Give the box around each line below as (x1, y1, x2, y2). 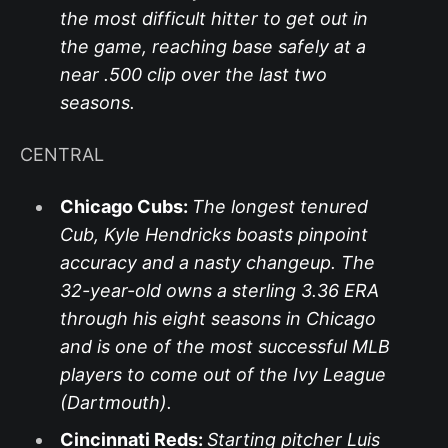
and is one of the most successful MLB (59, 336, 390, 358)
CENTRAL (20, 144, 104, 166)
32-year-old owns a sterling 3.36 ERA (59, 280, 379, 302)
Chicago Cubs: (59, 196, 192, 218)
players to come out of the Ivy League (59, 364, 386, 386)
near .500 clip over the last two (59, 64, 327, 86)
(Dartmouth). (59, 392, 172, 414)
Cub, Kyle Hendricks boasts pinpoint (59, 224, 368, 246)
